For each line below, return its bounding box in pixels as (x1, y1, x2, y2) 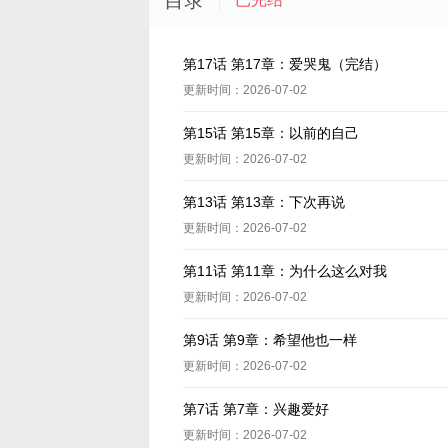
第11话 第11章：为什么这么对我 (183, 263, 388, 279)
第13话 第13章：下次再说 (183, 194, 346, 210)
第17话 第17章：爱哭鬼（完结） (183, 56, 388, 72)
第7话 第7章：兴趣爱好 (183, 401, 330, 417)
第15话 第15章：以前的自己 (183, 125, 360, 141)
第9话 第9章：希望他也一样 (183, 332, 358, 348)
